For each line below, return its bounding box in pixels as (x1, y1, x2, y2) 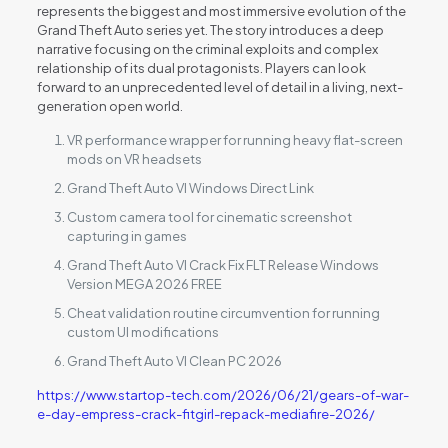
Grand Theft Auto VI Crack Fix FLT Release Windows (66, 257, 379, 273)
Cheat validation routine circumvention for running (66, 305, 380, 321)
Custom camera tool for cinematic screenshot (66, 209, 352, 225)
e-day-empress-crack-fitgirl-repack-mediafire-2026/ (36, 406, 375, 422)
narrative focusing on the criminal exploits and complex (36, 41, 378, 57)
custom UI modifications (66, 324, 219, 340)
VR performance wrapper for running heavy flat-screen (66, 132, 403, 148)
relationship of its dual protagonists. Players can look (36, 60, 366, 76)
